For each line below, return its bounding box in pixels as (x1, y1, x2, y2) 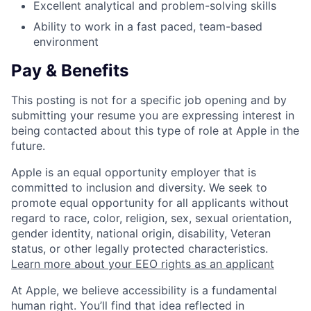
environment (33, 35, 99, 49)
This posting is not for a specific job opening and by (11, 93, 287, 108)
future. (11, 139, 45, 153)
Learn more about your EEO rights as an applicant (11, 257, 274, 271)
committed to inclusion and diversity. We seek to (11, 180, 267, 195)
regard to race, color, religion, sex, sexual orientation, (11, 211, 292, 226)
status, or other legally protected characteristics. (11, 242, 268, 256)
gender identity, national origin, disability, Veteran (11, 226, 271, 241)
